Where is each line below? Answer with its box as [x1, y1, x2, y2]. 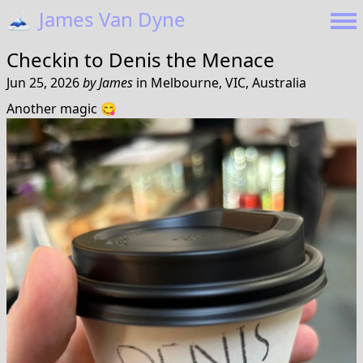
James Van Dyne [34, 6, 186, 32]
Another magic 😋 [6, 100, 117, 117]
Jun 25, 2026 [6, 74, 83, 92]
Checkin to [6, 46, 109, 73]
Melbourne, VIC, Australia [151, 74, 306, 92]
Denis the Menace [109, 46, 275, 73]
